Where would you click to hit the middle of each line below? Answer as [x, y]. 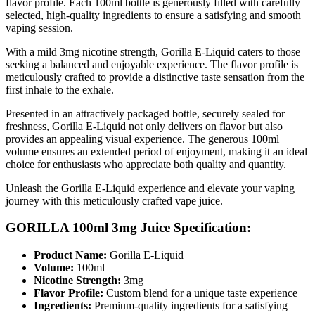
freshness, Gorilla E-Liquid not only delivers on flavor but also [144, 126]
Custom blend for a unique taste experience [200, 293]
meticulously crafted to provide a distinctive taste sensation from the [155, 77]
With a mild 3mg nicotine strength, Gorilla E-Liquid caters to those [153, 51]
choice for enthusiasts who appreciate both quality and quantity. [146, 164]
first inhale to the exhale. [60, 89]
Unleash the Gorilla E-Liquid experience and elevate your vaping [150, 188]
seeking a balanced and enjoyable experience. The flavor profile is [152, 64]
